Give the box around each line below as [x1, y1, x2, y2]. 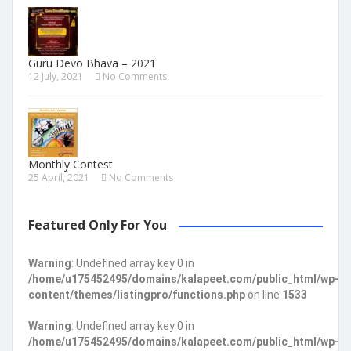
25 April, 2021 [28, 170, 89, 184]
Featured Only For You [28, 215, 167, 233]
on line [245, 288, 282, 301]
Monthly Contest [28, 156, 113, 172]
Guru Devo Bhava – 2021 [28, 55, 156, 71]
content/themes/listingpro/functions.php [28, 288, 245, 301]
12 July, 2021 [28, 69, 83, 83]
